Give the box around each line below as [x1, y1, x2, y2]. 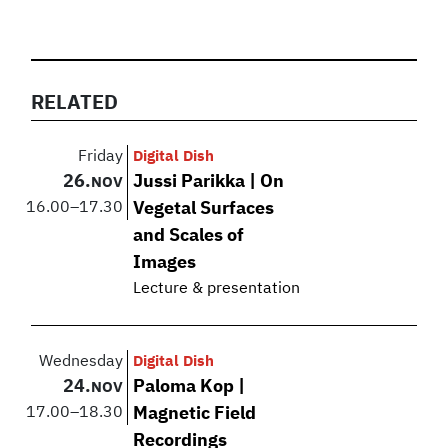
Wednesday [39, 353, 124, 370]
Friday [78, 148, 124, 165]
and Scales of [133, 226, 245, 245]
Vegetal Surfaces [133, 199, 275, 218]
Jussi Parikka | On [133, 172, 285, 191]
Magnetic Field [133, 404, 257, 423]
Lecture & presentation [133, 280, 301, 297]
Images [133, 253, 197, 272]
